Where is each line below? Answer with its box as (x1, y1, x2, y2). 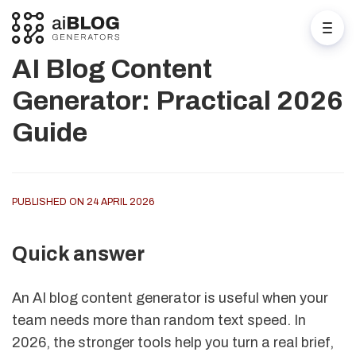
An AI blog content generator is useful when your (12, 289, 328, 306)
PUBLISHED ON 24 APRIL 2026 (12, 196, 154, 207)
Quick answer (12, 242, 145, 265)
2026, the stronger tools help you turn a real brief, (12, 334, 334, 350)
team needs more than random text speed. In (12, 311, 306, 328)
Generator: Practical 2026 (12, 86, 342, 115)
